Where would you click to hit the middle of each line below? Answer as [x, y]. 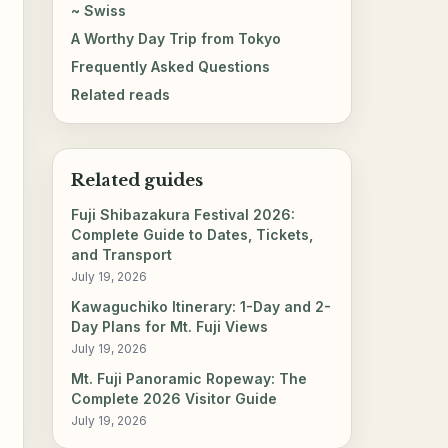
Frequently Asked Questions [171, 66]
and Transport [122, 255]
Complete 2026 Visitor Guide [174, 399]
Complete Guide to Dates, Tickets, [192, 235]
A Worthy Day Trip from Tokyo [176, 38]
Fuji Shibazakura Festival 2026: [183, 215]
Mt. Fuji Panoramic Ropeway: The [189, 379]
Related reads [121, 94]
